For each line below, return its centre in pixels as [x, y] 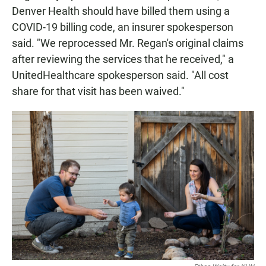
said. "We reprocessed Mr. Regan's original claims [128, 43]
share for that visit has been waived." [98, 91]
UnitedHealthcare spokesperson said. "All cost [120, 75]
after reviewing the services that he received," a [123, 59]
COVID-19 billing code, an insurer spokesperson [123, 27]
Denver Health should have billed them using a [121, 11]
